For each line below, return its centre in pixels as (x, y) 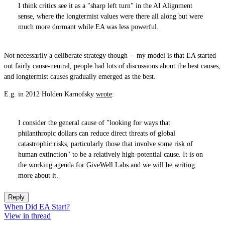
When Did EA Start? (37, 207)
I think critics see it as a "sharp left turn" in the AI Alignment (105, 6)
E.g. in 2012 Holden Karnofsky (50, 94)
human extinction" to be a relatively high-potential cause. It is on (110, 154)
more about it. (38, 176)
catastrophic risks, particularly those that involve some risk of (105, 144)
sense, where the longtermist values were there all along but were (110, 16)
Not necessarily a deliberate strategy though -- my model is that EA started (110, 55)
